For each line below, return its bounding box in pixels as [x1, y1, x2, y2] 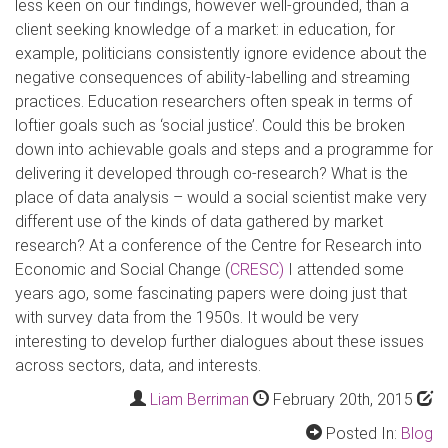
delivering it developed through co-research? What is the [15, 164, 408, 183]
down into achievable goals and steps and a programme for [15, 140, 433, 159]
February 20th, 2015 [269, 390, 417, 409]
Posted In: [322, 424, 401, 443]
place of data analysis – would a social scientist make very [15, 188, 427, 207]
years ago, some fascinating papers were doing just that [15, 284, 407, 303]
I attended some [284, 260, 404, 279]
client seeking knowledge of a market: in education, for [15, 20, 395, 39]
